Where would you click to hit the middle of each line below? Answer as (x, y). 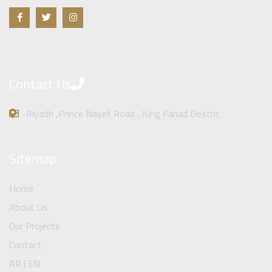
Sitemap (33, 158)
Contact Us (40, 84)
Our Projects (35, 226)
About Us (29, 207)
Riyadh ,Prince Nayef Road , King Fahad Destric (123, 114)
